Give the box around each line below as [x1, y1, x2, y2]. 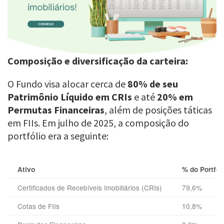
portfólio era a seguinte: [7, 129, 108, 142]
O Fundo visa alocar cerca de [7, 77, 127, 90]
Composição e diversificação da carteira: [7, 54, 188, 67]
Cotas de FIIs [17, 201, 59, 211]
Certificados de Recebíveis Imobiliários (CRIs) [17, 182, 162, 192]
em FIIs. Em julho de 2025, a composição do [7, 116, 189, 129]
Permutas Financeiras [7, 103, 104, 116]
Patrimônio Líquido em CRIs [7, 90, 132, 103]
